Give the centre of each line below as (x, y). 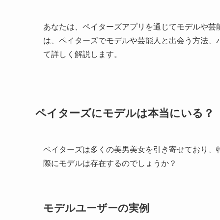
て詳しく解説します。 (82, 55)
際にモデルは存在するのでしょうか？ (110, 163)
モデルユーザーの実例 (96, 208)
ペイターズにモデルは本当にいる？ (125, 113)
